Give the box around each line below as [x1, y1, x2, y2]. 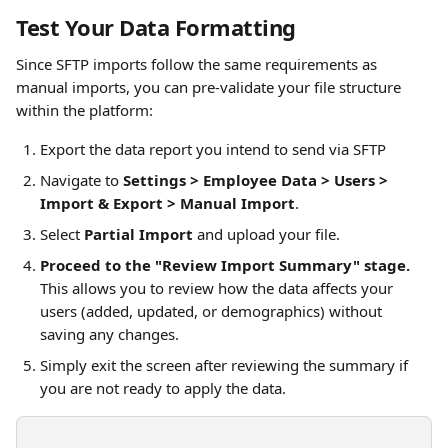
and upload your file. [193, 224, 340, 244]
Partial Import [84, 224, 193, 244]
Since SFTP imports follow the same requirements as [16, 54, 381, 74]
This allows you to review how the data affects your [40, 278, 397, 298]
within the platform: [16, 100, 153, 120]
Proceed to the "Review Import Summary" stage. [40, 255, 410, 275]
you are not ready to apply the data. [40, 378, 286, 398]
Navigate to [40, 170, 123, 190]
